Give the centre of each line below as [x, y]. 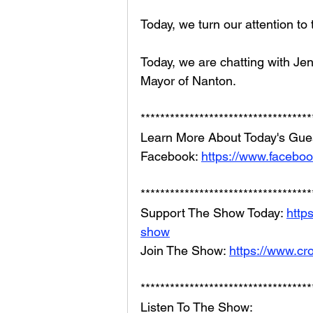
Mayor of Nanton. [188, 80]
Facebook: [171, 156]
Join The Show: [185, 250]
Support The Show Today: [213, 212]
